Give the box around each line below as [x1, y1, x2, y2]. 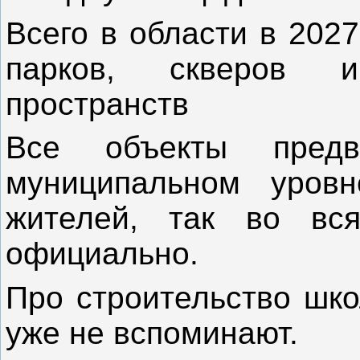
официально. [6, 236, 198, 272]
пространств [6, 86, 189, 121]
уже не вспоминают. [6, 315, 298, 350]
